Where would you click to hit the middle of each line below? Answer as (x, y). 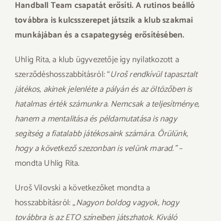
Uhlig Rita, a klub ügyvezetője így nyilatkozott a (97, 60)
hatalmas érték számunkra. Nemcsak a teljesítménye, (107, 104)
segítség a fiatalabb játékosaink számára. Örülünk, (102, 134)
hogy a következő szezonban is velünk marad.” (97, 148)
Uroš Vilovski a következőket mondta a (83, 188)
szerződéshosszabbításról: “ (63, 74)
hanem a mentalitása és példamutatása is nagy (96, 119)
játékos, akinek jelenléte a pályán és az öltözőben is (104, 89)
